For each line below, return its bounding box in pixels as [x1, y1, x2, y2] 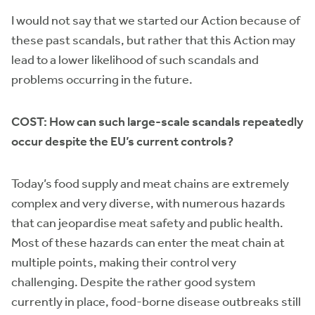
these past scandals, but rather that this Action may [11, 32, 295, 48]
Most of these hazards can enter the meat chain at [11, 235, 285, 250]
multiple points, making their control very [11, 255, 236, 270]
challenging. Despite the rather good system [11, 274, 255, 290]
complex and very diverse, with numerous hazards [11, 195, 285, 211]
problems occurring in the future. [11, 72, 193, 87]
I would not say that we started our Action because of [11, 13, 300, 28]
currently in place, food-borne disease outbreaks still [11, 294, 301, 309]
